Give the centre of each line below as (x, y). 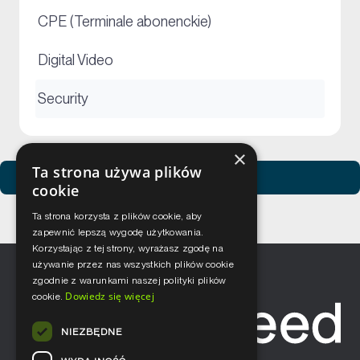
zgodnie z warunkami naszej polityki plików (129, 280)
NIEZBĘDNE (92, 331)
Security (63, 98)
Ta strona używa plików (117, 172)
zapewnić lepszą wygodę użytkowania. (118, 232)
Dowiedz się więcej (110, 296)
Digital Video (76, 60)
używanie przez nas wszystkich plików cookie (133, 264)
